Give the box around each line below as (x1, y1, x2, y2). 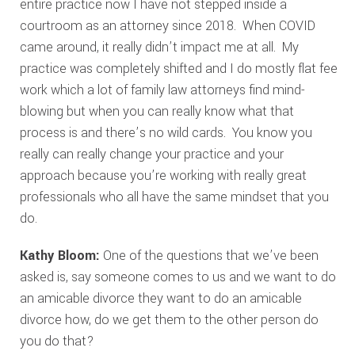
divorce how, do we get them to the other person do (19, 311, 319, 329)
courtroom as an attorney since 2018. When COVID (19, 17, 315, 35)
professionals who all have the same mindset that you (19, 188, 329, 206)
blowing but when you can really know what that (19, 102, 294, 120)
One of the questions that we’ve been (99, 246, 319, 265)
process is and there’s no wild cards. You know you (19, 124, 312, 142)
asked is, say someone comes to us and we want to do (19, 268, 336, 286)
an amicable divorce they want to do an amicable (19, 289, 302, 307)
